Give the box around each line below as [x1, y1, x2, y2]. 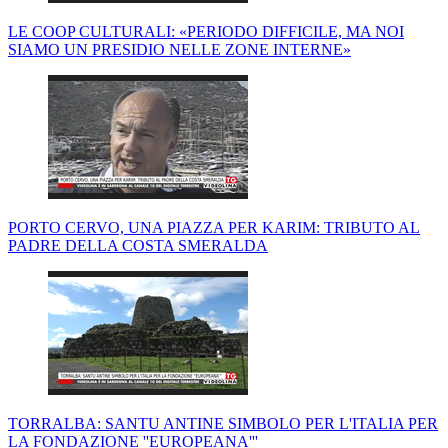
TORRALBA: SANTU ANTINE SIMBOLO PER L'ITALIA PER [8, 415, 438, 433]
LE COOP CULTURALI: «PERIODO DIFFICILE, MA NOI [8, 23, 404, 41]
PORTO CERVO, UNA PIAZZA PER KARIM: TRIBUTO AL [8, 219, 420, 237]
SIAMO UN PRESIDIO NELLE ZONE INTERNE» [8, 41, 351, 59]
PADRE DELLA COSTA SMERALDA [8, 237, 268, 255]
